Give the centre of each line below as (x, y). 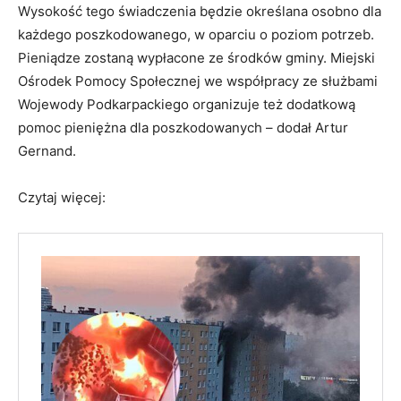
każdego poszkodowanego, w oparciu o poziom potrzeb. (196, 34)
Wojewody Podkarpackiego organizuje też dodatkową (187, 104)
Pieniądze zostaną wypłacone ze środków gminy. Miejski (196, 57)
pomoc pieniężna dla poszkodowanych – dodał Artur (183, 127)
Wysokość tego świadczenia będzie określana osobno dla (200, 11)
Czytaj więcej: (62, 197)
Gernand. (47, 150)
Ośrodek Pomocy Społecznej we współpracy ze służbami (198, 81)
